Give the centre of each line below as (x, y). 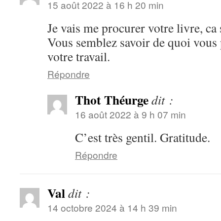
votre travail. (79, 56)
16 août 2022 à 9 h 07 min (130, 114)
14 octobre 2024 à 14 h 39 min (112, 207)
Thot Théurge (112, 100)
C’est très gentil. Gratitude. (143, 137)
